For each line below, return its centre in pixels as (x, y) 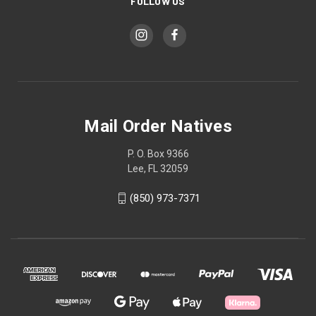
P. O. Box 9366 (158, 153)
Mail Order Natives (158, 126)
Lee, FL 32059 (158, 168)
